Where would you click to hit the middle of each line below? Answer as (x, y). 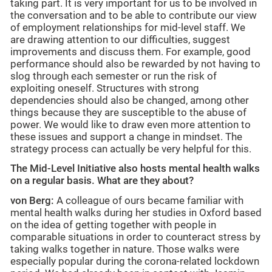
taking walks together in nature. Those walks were (125, 249)
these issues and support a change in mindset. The (126, 137)
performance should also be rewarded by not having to (135, 64)
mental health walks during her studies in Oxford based (136, 212)
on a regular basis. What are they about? (102, 181)
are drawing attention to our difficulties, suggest (120, 39)
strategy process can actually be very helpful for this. (131, 149)
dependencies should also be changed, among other (130, 100)
